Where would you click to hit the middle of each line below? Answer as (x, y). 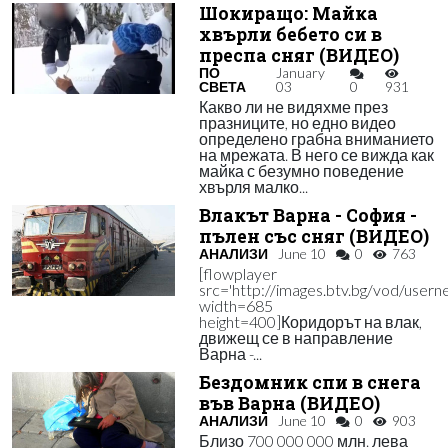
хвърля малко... (253, 186)
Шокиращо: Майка (288, 13)
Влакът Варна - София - (307, 215)
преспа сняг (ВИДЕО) (298, 55)
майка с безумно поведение (301, 170)
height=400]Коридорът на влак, (310, 321)
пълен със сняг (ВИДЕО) (313, 236)
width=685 (235, 305)
